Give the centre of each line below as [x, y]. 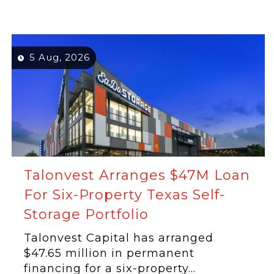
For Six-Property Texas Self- [125, 195]
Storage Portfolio [87, 214]
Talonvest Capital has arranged [119, 238]
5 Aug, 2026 [60, 57]
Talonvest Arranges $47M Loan [137, 175]
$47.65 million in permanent [109, 253]
